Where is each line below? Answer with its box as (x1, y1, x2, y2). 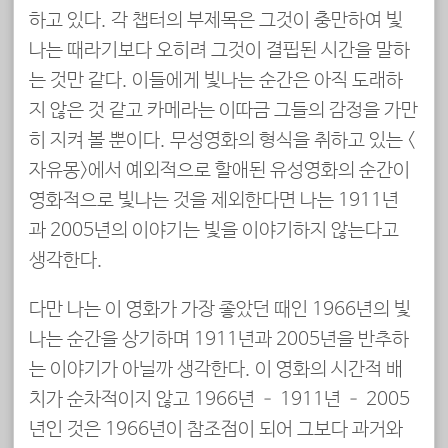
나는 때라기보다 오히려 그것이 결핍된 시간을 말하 (29, 39, 410, 62)
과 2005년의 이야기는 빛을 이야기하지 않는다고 (29, 219, 399, 242)
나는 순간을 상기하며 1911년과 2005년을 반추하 (29, 328, 409, 351)
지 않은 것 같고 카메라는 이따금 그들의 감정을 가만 (29, 99, 418, 122)
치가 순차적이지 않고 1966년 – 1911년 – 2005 (29, 388, 410, 411)
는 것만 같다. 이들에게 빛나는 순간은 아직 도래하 (29, 69, 403, 92)
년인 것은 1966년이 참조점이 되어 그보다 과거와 (29, 418, 403, 441)
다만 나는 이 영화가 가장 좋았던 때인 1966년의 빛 (29, 298, 411, 321)
